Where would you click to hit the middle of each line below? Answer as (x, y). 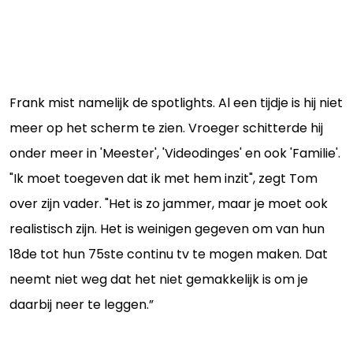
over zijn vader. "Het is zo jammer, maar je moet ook (169, 204)
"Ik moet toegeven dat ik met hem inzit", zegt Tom (163, 178)
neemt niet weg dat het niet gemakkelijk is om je (159, 279)
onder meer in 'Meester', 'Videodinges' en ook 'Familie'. (175, 153)
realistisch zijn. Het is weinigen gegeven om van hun (167, 229)
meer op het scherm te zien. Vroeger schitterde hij (166, 128)
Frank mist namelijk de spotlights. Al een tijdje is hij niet (176, 103)
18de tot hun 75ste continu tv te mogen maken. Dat (169, 254)
